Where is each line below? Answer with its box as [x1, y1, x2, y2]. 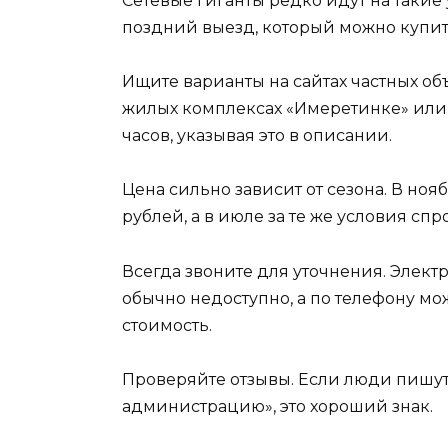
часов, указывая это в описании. [122, 126, 392, 146]
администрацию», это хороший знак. [122, 396, 433, 416]
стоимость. [122, 315, 212, 335]
